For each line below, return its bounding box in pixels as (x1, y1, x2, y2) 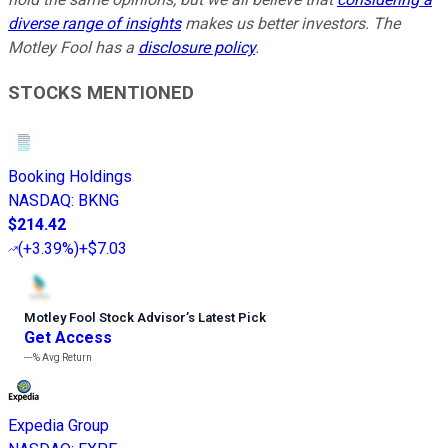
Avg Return (40, 351, 92, 363)
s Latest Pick (188, 309, 266, 325)
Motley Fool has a (8, 38, 138, 58)
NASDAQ (8, 190, 71, 210)
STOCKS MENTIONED (8, 81, 194, 104)
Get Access (24, 327, 112, 347)
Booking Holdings (8, 166, 132, 186)
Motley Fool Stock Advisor (24, 309, 186, 325)
